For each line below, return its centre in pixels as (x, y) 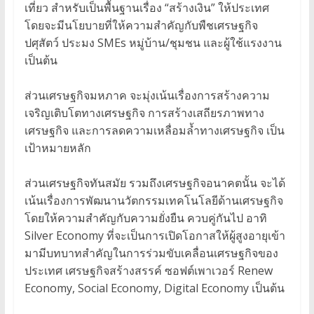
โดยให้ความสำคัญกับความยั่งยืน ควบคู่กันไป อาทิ (145, 218)
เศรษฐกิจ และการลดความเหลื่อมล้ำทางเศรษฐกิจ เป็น (154, 131)
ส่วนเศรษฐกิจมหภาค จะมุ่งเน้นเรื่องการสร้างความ (147, 96)
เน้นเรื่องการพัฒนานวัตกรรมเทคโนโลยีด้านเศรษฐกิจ (153, 201)
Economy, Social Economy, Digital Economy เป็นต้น (154, 288)
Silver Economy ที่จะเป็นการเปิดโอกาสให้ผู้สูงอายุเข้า (155, 236)
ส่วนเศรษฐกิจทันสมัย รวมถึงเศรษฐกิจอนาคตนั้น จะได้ (155, 183)
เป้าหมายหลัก (57, 148)
